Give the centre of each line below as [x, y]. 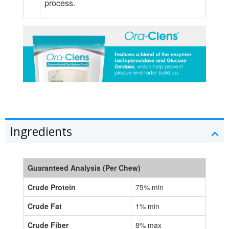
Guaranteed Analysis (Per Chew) [84, 167]
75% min [150, 187]
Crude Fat [45, 206]
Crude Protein [52, 187]
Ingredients [41, 131]
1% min [147, 206]
